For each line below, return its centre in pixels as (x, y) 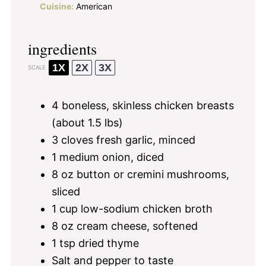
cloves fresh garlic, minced (127, 140)
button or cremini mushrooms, (151, 174)
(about (70, 122)
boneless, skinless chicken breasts (146, 105)
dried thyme (107, 243)
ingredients (62, 48)
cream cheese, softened (136, 226)
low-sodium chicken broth (145, 208)
